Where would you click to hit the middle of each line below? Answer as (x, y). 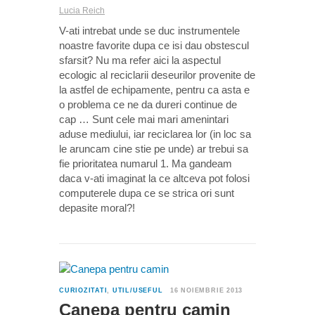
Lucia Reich (82, 11)
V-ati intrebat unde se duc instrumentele (149, 31)
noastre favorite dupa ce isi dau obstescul (154, 46)
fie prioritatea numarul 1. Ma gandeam (146, 164)
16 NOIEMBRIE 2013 (207, 291)
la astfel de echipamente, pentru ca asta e (154, 90)
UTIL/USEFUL (137, 291)
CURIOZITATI (83, 291)
